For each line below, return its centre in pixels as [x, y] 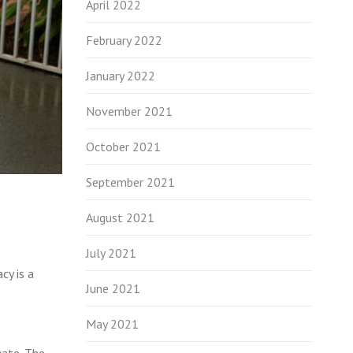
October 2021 [123, 147]
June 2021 [113, 288]
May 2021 [112, 324]
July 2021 [111, 253]
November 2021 [129, 111]
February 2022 [124, 40]
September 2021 [130, 182]
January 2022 [120, 76]
